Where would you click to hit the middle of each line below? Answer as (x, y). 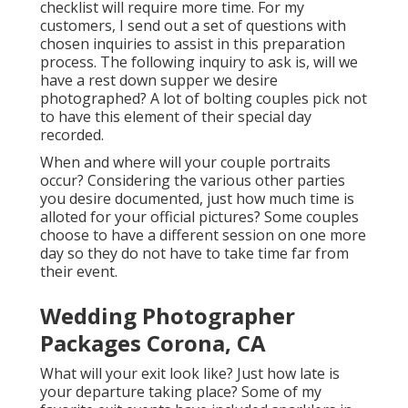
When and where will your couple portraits (185, 162)
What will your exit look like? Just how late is (190, 373)
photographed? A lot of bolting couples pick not (204, 98)
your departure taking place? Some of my (181, 391)
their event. (79, 271)
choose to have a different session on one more (203, 235)
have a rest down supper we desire (159, 80)
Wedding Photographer (168, 315)
